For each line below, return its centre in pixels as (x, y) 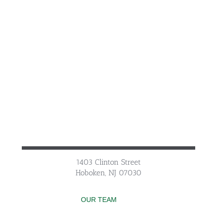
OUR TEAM (99, 199)
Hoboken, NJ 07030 (108, 173)
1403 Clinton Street (108, 162)
